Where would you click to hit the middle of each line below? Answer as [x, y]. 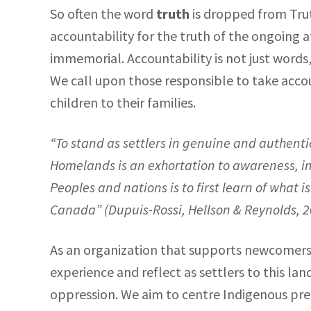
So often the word [102, 14]
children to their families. [123, 102]
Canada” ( [79, 209]
